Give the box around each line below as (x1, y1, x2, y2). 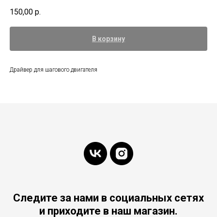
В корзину (92, 35, 125, 43)
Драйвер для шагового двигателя (10, 66, 97, 74)
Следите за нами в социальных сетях (13, 192, 204, 204)
